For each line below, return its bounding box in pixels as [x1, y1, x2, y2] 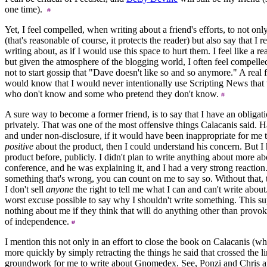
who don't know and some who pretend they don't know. [5, 88, 221, 99]
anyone [46, 184, 73, 194]
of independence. [5, 216, 72, 226]
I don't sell [5, 184, 46, 194]
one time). [5, 4, 47, 14]
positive [5, 141, 33, 151]
